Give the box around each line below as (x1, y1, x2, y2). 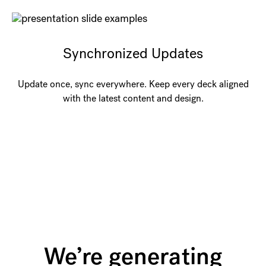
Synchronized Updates (63, 44, 203, 63)
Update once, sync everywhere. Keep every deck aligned (17, 78, 249, 91)
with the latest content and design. (62, 92, 204, 105)
